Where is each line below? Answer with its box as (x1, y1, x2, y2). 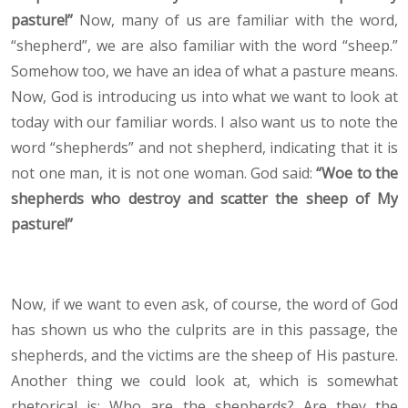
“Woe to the (316, 163, 398, 184)
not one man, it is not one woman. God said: (11, 163, 316, 184)
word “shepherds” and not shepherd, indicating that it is (11, 138, 398, 158)
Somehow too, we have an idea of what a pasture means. (11, 61, 398, 82)
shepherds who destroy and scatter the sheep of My (11, 189, 398, 209)
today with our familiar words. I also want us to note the (11, 112, 398, 133)
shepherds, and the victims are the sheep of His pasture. (11, 345, 398, 366)
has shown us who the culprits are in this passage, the (11, 320, 398, 341)
